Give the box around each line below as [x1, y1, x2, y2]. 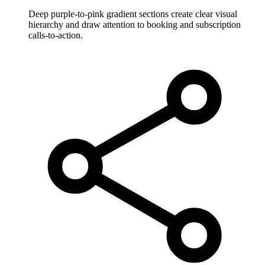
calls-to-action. [28, 30, 83, 40]
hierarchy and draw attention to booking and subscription [28, 19, 241, 30]
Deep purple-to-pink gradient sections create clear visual [28, 8, 237, 19]
